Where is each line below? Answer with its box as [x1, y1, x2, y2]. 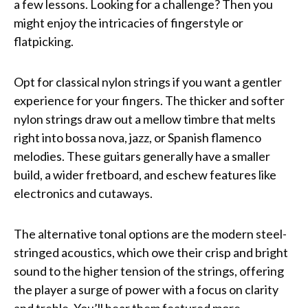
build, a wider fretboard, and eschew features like [14, 166, 276, 182]
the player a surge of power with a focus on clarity [14, 281, 278, 297]
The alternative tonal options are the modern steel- [14, 225, 287, 241]
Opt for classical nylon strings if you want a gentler [14, 74, 282, 89]
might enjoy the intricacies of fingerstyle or [14, 14, 243, 30]
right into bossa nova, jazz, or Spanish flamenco [14, 129, 261, 145]
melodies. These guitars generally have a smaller [14, 148, 270, 164]
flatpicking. [14, 33, 74, 49]
